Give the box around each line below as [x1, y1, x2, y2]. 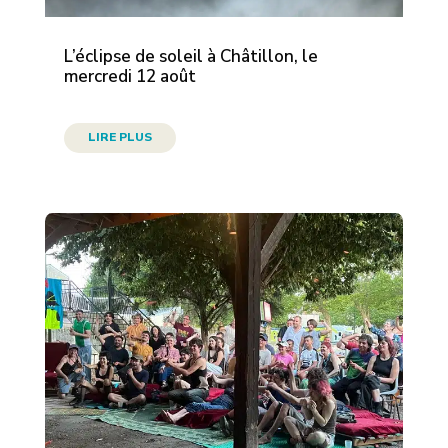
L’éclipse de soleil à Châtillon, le [63, 44, 318, 68]
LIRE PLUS [87, 129, 152, 146]
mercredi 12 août [63, 64, 196, 88]
